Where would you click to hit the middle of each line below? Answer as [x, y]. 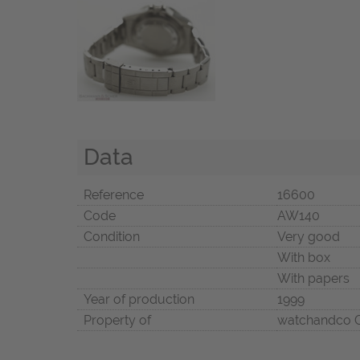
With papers [313, 279]
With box [304, 258]
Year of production [139, 300]
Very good [309, 237]
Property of [117, 321]
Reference [114, 195]
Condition [112, 237]
